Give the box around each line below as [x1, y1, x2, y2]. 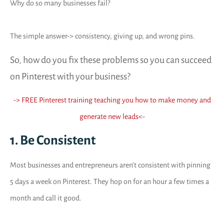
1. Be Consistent [10, 133, 95, 147]
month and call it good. [10, 193, 81, 202]
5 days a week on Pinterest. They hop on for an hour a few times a [10, 177, 209, 185]
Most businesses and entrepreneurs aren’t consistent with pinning [10, 160, 210, 169]
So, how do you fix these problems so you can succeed [10, 54, 211, 65]
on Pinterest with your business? [10, 71, 130, 81]
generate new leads [79, 112, 138, 121]
